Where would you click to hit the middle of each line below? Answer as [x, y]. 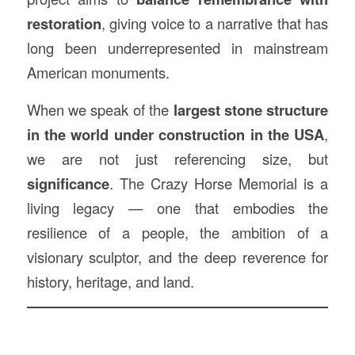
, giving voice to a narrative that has [215, 23]
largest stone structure [251, 109]
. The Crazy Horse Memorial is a [219, 183]
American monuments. [98, 73]
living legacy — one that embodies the [177, 207]
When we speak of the [100, 109]
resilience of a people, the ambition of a [177, 232]
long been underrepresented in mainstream [177, 48]
